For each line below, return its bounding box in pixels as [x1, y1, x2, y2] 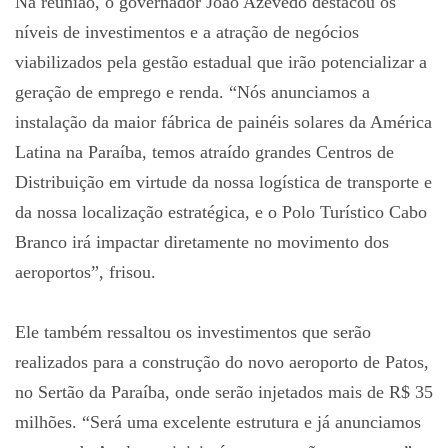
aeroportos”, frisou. [15, 261, 156, 282]
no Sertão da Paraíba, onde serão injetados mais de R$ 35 [15, 381, 433, 402]
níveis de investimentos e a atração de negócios [15, 21, 359, 42]
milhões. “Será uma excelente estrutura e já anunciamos [15, 411, 421, 432]
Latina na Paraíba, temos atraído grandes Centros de [15, 141, 394, 162]
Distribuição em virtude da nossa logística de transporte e [15, 171, 432, 192]
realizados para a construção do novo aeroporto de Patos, [15, 351, 429, 372]
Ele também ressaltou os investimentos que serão [15, 321, 371, 342]
